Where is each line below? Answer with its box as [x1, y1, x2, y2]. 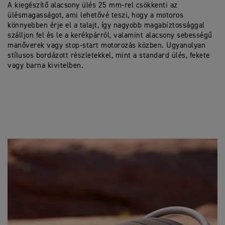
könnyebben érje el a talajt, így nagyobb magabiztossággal [8, 22, 205, 29]
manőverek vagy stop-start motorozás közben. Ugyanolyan [8, 42, 205, 49]
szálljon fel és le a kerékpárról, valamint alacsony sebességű [8, 32, 212, 39]
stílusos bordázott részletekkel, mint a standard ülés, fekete [8, 52, 210, 59]
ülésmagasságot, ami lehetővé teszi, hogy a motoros [8, 12, 183, 19]
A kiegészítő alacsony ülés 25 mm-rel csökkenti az [8, 2, 178, 9]
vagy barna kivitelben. [8, 62, 83, 69]
